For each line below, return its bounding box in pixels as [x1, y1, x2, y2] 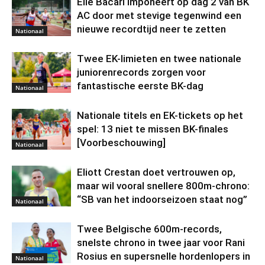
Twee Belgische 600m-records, [77, 223, 222, 235]
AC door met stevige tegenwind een [77, 9, 241, 22]
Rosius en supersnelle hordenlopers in [77, 250, 250, 263]
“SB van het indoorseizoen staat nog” [77, 193, 247, 206]
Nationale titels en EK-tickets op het [77, 109, 243, 122]
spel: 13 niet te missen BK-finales [77, 123, 228, 135]
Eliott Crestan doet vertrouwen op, [77, 166, 235, 179]
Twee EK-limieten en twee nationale [77, 53, 241, 65]
